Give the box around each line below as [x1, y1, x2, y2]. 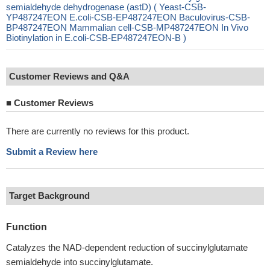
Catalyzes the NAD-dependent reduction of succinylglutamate [6, 242, 248, 253]
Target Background [9, 190, 90, 201]
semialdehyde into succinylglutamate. [6, 257, 153, 267]
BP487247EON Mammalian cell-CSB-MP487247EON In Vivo [6, 22, 248, 33]
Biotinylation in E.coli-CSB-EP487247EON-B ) [6, 33, 186, 43]
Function [6, 222, 47, 232]
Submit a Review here [6, 146, 98, 157]
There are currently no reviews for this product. [6, 126, 189, 136]
